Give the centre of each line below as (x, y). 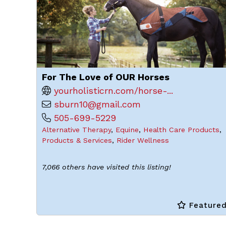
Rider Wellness (143, 140)
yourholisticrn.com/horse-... (114, 91)
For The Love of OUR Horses (106, 77)
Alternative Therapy (76, 130)
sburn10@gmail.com (97, 104)
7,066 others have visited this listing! (106, 167)
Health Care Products (181, 130)
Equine (127, 130)
